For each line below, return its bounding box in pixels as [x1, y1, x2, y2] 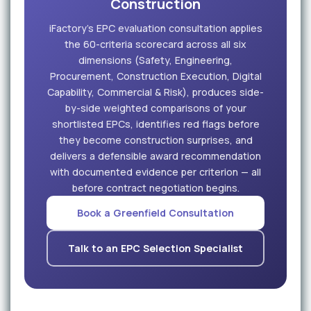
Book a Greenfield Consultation [77, 206, 234, 219]
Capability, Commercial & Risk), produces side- [47, 85, 264, 99]
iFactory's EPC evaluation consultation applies [49, 22, 262, 35]
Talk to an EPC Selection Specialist [68, 242, 243, 255]
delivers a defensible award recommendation [50, 149, 261, 162]
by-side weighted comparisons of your [65, 101, 246, 115]
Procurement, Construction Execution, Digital [49, 69, 262, 83]
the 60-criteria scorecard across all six [65, 37, 246, 51]
